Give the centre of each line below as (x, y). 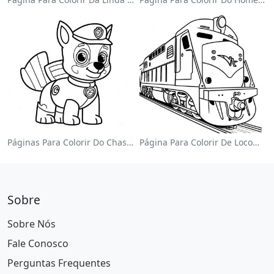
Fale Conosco (38, 244)
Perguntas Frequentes (59, 263)
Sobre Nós (31, 224)
